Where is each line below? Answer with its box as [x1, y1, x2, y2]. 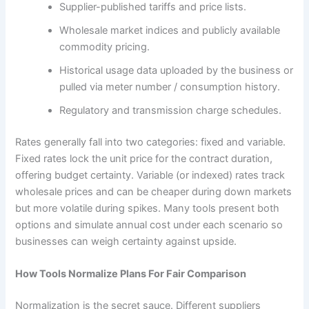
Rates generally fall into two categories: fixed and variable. [15, 135, 286, 148]
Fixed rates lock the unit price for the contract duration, [15, 152, 273, 165]
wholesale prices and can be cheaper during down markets [15, 185, 292, 198]
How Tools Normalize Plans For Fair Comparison [15, 268, 247, 281]
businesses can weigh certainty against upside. [15, 235, 237, 248]
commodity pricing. [59, 41, 150, 54]
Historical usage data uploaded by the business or [59, 64, 294, 77]
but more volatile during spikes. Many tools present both [15, 201, 280, 215]
